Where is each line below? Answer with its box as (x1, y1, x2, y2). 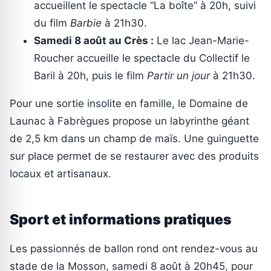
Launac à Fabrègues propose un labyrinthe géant (10, 115, 249, 128)
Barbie (70, 17, 102, 30)
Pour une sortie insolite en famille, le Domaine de (10, 97, 248, 110)
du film (34, 17, 70, 30)
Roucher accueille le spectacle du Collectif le (34, 52, 250, 65)
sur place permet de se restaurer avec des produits (10, 150, 259, 163)
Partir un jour (147, 70, 210, 82)
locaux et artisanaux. (10, 168, 111, 180)
